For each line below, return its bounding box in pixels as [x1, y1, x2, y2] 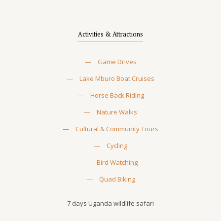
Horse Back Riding [90, 91, 144, 100]
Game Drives [97, 57, 137, 66]
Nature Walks [97, 108, 137, 116]
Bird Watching [96, 158, 138, 167]
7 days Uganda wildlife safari [67, 199, 154, 208]
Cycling [107, 141, 127, 150]
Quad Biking [99, 175, 135, 184]
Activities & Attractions [78, 30, 143, 38]
